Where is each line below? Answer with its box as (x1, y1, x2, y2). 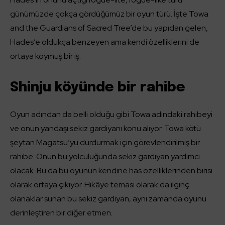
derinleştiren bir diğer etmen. (10, 207, 113, 218)
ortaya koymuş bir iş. (10, 51, 81, 62)
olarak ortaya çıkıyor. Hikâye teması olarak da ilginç (10, 179, 189, 190)
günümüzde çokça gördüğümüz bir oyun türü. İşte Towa (10, 9, 208, 20)
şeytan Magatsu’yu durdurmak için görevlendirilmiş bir (10, 137, 200, 148)
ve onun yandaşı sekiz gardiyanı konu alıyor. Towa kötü (10, 123, 201, 134)
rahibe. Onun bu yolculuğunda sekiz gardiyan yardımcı (10, 151, 200, 162)
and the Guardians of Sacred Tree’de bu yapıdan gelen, (10, 23, 208, 34)
